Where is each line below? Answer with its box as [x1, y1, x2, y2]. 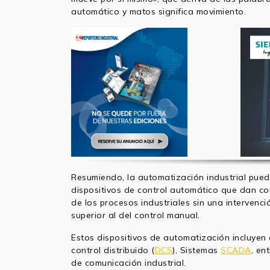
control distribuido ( [71, 245, 155, 256]
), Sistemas [172, 245, 221, 256]
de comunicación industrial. [71, 257, 186, 269]
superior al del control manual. [71, 210, 200, 221]
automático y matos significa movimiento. [71, 5, 246, 17]
